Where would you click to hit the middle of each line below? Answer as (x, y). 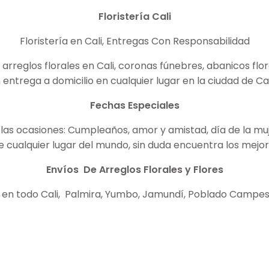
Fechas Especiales (134, 105)
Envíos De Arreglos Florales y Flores (134, 169)
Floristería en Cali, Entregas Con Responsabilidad (134, 41)
